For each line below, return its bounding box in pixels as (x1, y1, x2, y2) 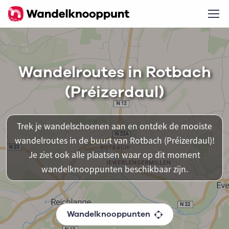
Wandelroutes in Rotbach (18, 62, 211, 83)
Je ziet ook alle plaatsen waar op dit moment (29, 149, 200, 161)
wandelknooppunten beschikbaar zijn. (41, 164, 188, 175)
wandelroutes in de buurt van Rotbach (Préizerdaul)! (14, 135, 215, 146)
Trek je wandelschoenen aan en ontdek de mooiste (17, 121, 212, 132)
